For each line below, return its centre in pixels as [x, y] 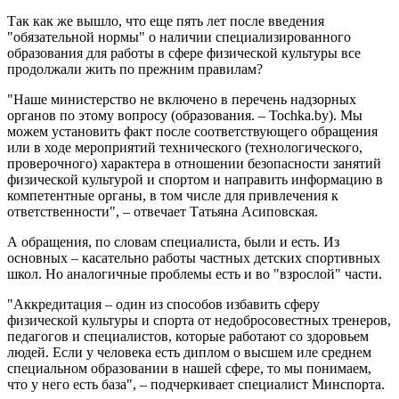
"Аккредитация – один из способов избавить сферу [163, 305]
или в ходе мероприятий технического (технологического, [185, 148]
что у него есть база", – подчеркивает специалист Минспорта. [196, 385]
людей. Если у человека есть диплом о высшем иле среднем [189, 353]
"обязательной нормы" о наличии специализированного [179, 37]
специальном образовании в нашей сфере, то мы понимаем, [189, 369]
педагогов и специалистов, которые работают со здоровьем [188, 337]
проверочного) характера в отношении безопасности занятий [194, 164]
